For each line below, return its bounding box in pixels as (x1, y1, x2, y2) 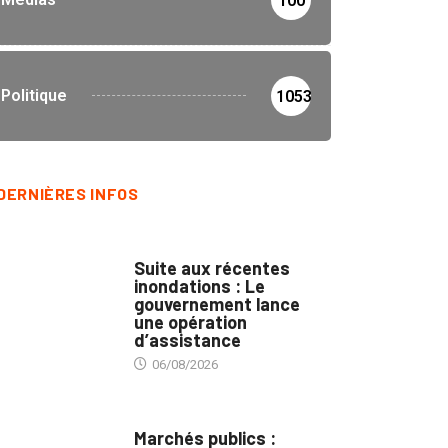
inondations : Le (134, 274, 265, 297)
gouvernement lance (134, 292, 300, 315)
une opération (134, 310, 247, 333)
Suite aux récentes (134, 256, 290, 279)
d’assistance (134, 328, 241, 351)
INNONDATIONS (134, 241, 223, 255)
